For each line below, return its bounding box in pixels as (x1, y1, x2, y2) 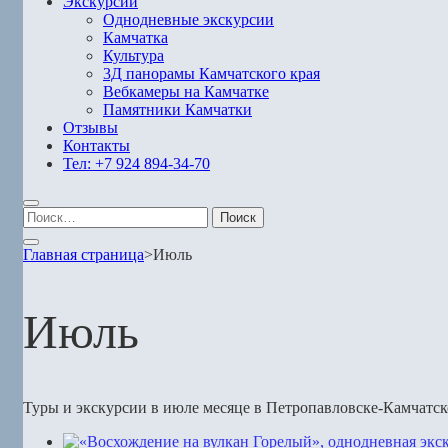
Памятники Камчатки (103, 101, 252, 118)
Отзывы (63, 119, 118, 136)
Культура (103, 47, 164, 64)
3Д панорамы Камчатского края (103, 65, 320, 82)
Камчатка (103, 29, 168, 46)
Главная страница (23, 246, 144, 263)
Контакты (63, 137, 130, 154)
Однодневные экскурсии (103, 11, 274, 28)
